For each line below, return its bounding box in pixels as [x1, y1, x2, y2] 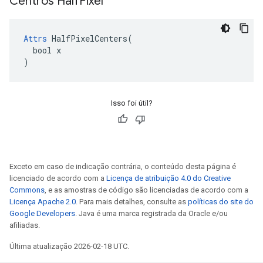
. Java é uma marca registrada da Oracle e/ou [75, 209, 228, 218]
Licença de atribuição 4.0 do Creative [106, 174, 231, 183]
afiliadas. [9, 221, 40, 230]
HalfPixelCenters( [47, 33, 133, 44]
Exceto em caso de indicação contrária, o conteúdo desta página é [9, 162, 236, 171]
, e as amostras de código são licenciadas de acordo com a [45, 186, 248, 194]
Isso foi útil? [110, 99, 153, 107]
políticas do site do [188, 197, 254, 206]
